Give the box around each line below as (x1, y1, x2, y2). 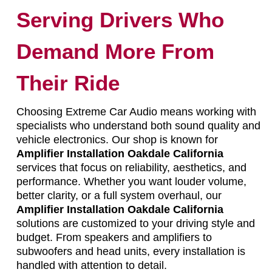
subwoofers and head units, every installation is (16, 245, 245, 257)
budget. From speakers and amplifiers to (16, 231, 212, 243)
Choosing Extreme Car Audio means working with (16, 105, 256, 118)
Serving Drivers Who (16, 7, 224, 32)
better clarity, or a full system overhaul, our (16, 189, 222, 202)
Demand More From (16, 39, 214, 63)
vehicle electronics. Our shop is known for (16, 133, 218, 146)
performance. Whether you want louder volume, (16, 175, 246, 188)
